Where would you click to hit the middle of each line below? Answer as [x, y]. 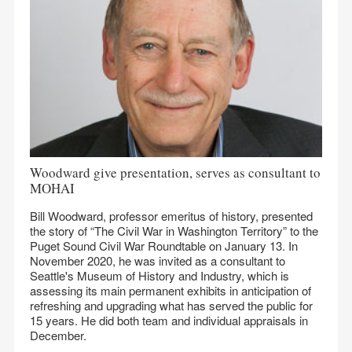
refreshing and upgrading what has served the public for [171, 305]
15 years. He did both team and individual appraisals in [169, 320]
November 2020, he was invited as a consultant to [158, 260]
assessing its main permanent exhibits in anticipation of [170, 290]
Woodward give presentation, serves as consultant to [175, 172]
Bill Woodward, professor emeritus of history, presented [171, 216]
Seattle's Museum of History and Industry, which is [159, 275]
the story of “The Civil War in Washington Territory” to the [174, 231]
